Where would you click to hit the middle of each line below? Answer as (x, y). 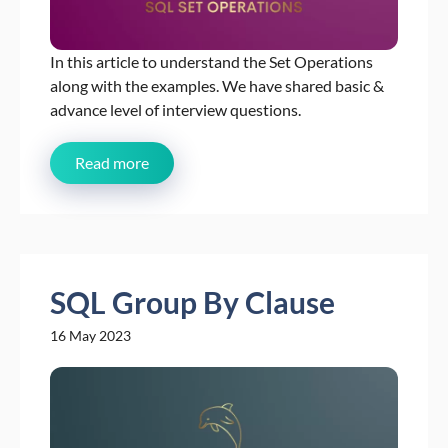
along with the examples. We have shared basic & (217, 86)
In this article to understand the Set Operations (211, 62)
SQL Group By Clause (192, 302)
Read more (112, 163)
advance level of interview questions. (175, 110)
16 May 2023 (90, 336)
